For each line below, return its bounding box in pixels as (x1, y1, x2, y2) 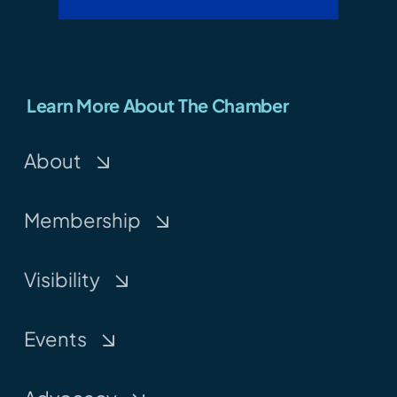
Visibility (23, 266, 100, 292)
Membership (23, 206, 141, 232)
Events (23, 325, 87, 351)
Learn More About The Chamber (26, 93, 289, 116)
